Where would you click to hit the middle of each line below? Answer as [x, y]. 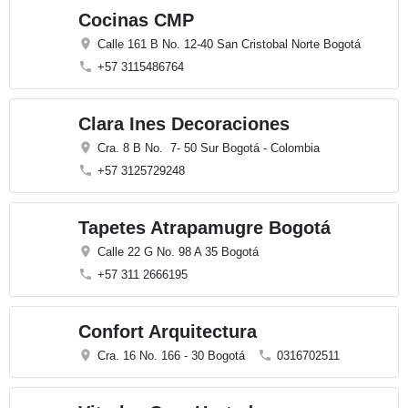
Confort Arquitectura [168, 331]
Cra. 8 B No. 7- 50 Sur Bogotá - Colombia [209, 148]
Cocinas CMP [136, 20]
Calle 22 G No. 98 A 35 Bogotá [178, 252]
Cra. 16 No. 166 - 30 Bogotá [171, 356]
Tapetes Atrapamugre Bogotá [204, 228]
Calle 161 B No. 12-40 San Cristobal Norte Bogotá [229, 44]
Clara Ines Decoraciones [184, 124]
